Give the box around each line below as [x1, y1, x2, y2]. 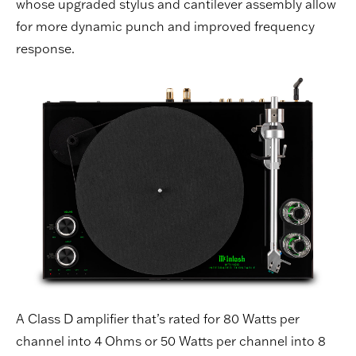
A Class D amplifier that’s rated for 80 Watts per [16, 310, 300, 327]
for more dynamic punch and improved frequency [16, 17, 315, 34]
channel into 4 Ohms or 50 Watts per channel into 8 [16, 332, 326, 349]
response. [16, 40, 75, 56]
